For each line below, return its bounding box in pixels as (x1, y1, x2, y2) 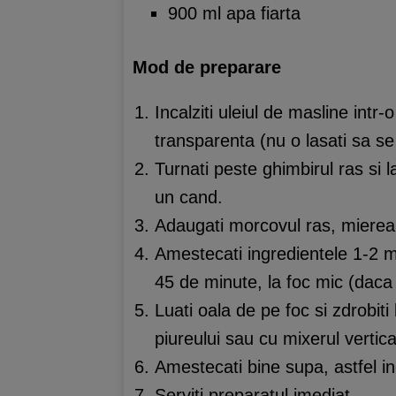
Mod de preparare (133, 57, 281, 77)
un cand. (155, 187, 223, 207)
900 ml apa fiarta (168, 4, 301, 23)
